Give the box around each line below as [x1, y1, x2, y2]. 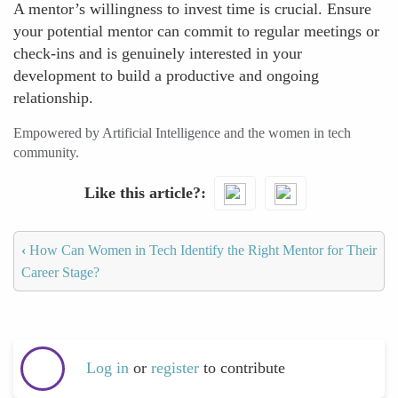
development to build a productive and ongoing [13, 67, 319, 84]
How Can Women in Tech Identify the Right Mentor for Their [26, 242, 377, 258]
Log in [86, 359, 129, 378]
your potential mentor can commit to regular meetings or [13, 22, 379, 40]
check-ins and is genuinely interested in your [13, 44, 302, 62]
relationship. [13, 89, 93, 107]
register [151, 359, 203, 378]
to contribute [203, 359, 285, 378]
